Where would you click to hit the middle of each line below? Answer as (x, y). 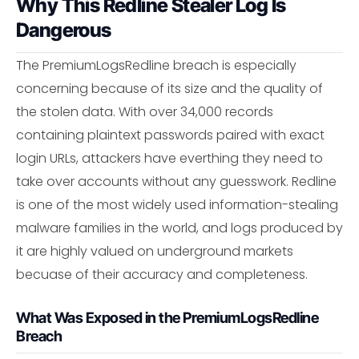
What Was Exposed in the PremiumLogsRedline (167, 317)
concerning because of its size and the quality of (169, 88)
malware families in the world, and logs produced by (179, 228)
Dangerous (64, 30)
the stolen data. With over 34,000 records (145, 111)
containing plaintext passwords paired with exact (170, 135)
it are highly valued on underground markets (155, 251)
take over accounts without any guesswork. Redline (176, 181)
